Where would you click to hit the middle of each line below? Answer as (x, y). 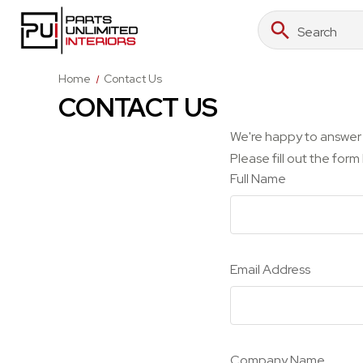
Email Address (270, 269)
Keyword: (284, 39)
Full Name (258, 179)
